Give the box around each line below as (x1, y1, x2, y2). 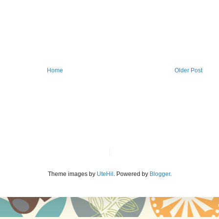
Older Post (175, 66, 202, 74)
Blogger (149, 170, 170, 177)
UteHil (96, 170, 113, 177)
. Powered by (113, 170, 150, 177)
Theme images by (47, 170, 97, 177)
